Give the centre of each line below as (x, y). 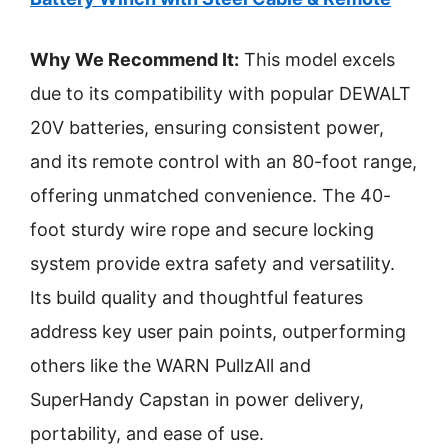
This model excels (317, 59)
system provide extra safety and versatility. (212, 263)
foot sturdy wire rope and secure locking (202, 229)
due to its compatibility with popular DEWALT (220, 93)
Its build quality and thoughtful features (196, 297)
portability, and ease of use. (147, 433)
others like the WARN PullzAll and (170, 365)
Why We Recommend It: (134, 59)
